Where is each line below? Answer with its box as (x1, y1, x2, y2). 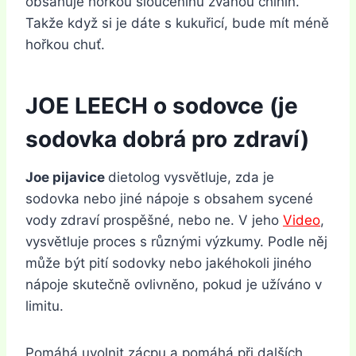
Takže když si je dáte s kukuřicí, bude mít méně (25, 14, 329, 31)
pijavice (49, 168, 108, 185)
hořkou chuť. (25, 36, 105, 52)
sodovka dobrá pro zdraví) (25, 125, 309, 153)
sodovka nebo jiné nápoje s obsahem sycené (25, 190, 313, 207)
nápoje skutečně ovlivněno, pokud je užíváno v (25, 276, 322, 292)
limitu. (25, 297, 64, 314)
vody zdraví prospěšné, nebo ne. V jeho (25, 211, 283, 228)
